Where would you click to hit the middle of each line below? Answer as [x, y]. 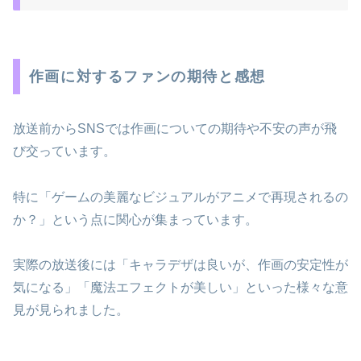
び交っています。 [64, 151]
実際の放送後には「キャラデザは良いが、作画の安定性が [180, 265]
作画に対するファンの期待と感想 [147, 76]
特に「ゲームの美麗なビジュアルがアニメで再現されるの [180, 197]
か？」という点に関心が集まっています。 [135, 219]
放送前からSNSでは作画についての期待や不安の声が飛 [175, 128]
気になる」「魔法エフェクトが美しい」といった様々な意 [180, 288]
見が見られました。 [71, 310]
